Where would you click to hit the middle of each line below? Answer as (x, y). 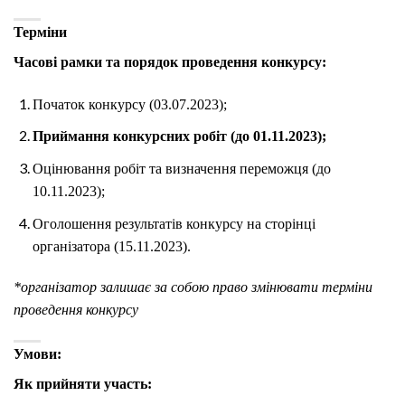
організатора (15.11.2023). (111, 246)
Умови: (38, 354)
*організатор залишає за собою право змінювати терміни (193, 287)
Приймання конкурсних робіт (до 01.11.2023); (179, 137)
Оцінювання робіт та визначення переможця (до (181, 168)
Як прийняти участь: (83, 384)
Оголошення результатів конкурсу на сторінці (174, 223)
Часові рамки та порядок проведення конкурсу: (170, 61)
